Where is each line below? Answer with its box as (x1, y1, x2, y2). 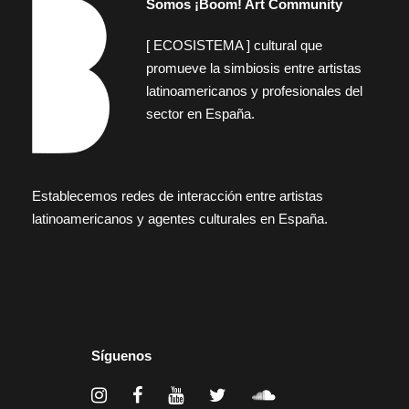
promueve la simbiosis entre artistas (146, 60, 362, 77)
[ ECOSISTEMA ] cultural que (146, 37, 322, 54)
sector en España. (146, 106, 255, 122)
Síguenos (91, 348, 152, 364)
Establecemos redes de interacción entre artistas (32, 188, 323, 204)
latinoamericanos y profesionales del (146, 83, 362, 100)
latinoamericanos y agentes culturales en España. (32, 211, 328, 227)
